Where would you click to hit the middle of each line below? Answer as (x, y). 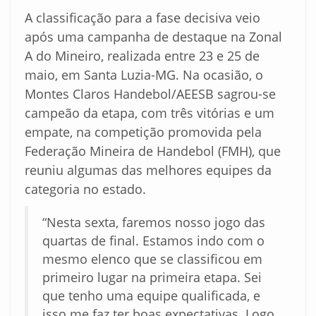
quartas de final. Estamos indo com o (153, 241)
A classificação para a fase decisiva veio (142, 18)
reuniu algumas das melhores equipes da (148, 170)
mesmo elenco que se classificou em (152, 259)
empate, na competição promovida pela (143, 132)
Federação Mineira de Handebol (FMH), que (153, 151)
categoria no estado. (85, 189)
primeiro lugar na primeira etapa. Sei (152, 278)
